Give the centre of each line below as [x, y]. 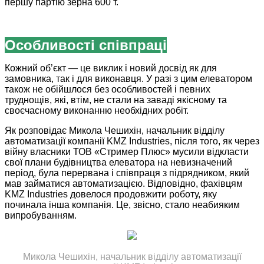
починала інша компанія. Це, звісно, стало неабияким [122, 205]
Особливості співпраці [86, 45]
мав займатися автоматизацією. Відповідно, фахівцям [124, 184]
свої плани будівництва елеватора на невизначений [118, 163]
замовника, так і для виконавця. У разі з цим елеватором [128, 79]
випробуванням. [41, 216]
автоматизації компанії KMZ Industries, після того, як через [132, 141]
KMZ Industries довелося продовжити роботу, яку [111, 194]
